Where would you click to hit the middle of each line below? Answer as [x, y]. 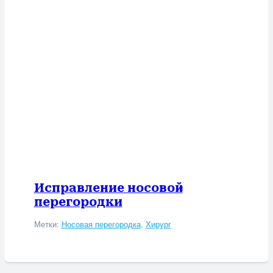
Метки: [48, 224]
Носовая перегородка [101, 224]
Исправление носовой [108, 188]
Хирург [158, 224]
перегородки [78, 202]
